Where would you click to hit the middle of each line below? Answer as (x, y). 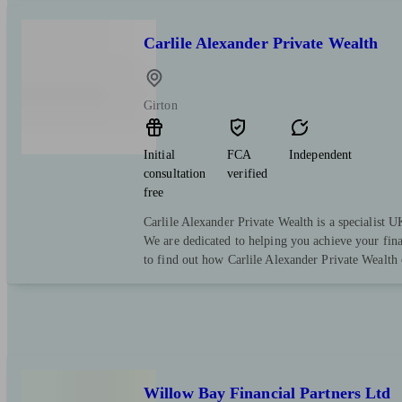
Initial (159, 155)
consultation (175, 174)
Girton (161, 106)
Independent (321, 155)
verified (248, 174)
